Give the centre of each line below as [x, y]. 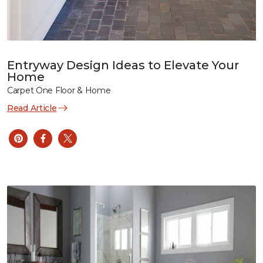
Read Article [32, 108]
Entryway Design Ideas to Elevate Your [123, 65]
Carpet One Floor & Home [59, 90]
